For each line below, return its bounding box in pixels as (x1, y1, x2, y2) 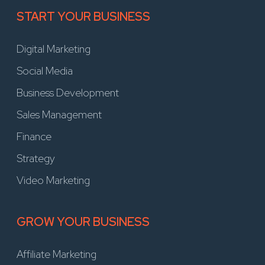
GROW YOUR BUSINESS (17, 214, 150, 230)
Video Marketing (17, 173, 90, 188)
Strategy (17, 151, 55, 166)
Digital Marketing (17, 42, 91, 56)
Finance (17, 130, 51, 144)
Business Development (17, 86, 119, 100)
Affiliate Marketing (17, 247, 96, 261)
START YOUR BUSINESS (17, 9, 150, 25)
